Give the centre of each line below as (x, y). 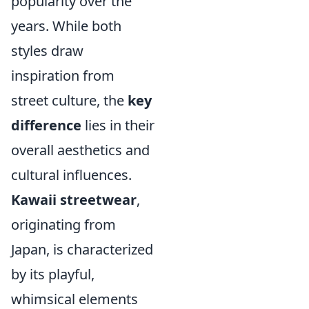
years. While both (66, 26)
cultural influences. (71, 175)
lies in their (118, 125)
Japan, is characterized (82, 249)
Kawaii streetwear (74, 200)
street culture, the (69, 100)
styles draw (47, 51)
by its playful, (53, 274)
